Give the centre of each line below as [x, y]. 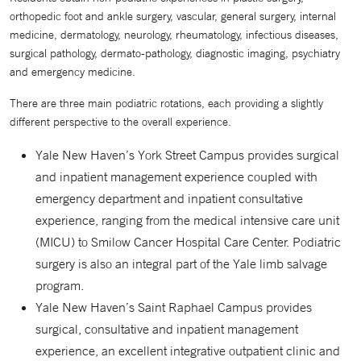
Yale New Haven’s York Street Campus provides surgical [187, 155]
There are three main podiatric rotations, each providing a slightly [166, 103]
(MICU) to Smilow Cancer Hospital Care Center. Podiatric [188, 242]
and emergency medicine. [73, 72]
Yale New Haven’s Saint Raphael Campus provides [174, 307]
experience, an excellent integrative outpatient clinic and [188, 351]
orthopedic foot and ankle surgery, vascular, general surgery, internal [173, 16]
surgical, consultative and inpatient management [167, 329]
